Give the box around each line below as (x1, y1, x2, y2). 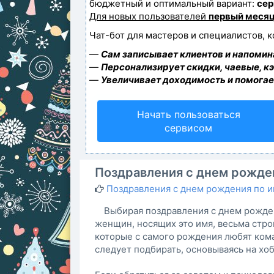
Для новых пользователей (89, 10, 209, 22)
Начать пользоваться (136, 108, 240, 120)
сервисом (165, 122, 212, 134)
